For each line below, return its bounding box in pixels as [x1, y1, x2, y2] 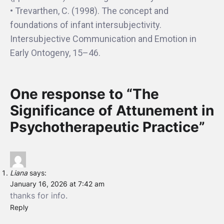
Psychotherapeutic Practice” [10, 118, 205, 135]
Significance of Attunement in [10, 102, 214, 119]
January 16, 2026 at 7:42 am [10, 179, 104, 188]
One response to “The [10, 85, 159, 102]
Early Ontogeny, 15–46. [10, 47, 100, 58]
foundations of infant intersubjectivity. [10, 19, 161, 30]
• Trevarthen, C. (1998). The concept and [10, 5, 168, 16]
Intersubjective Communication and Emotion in [10, 33, 196, 44]
